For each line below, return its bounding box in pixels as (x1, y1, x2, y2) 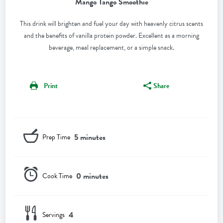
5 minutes (74, 131, 106, 143)
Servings (42, 209, 65, 220)
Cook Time (42, 170, 73, 181)
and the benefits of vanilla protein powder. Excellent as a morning (24, 30, 199, 41)
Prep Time (42, 131, 71, 142)
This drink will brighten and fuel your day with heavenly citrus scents (20, 18, 203, 29)
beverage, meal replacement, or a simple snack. (49, 42, 174, 53)
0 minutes (76, 170, 109, 182)
